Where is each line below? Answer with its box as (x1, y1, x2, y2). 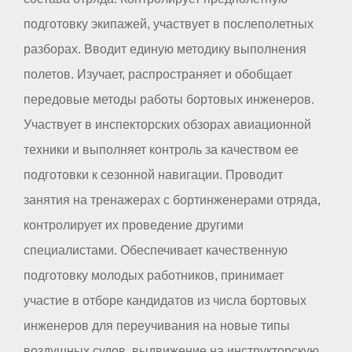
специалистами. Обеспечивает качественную (24, 243, 288, 257)
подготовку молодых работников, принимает (24, 268, 284, 282)
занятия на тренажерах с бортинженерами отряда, (24, 192, 321, 207)
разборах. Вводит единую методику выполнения (24, 42, 306, 56)
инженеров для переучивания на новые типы (24, 318, 290, 332)
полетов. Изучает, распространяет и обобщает (24, 67, 292, 81)
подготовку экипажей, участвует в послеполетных (24, 16, 313, 31)
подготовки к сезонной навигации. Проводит (24, 167, 283, 181)
